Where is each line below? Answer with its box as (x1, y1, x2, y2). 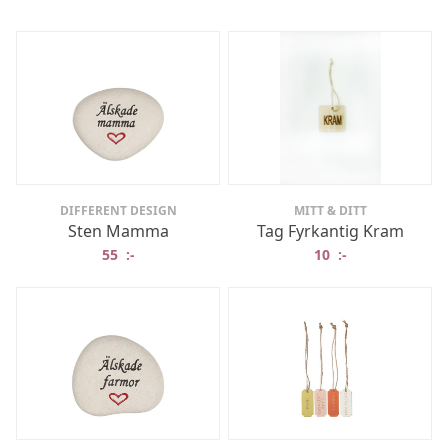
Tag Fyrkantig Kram (256, 219, 404, 242)
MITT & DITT (293, 201, 367, 219)
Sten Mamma (67, 219, 169, 242)
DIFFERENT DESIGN (59, 201, 177, 219)
